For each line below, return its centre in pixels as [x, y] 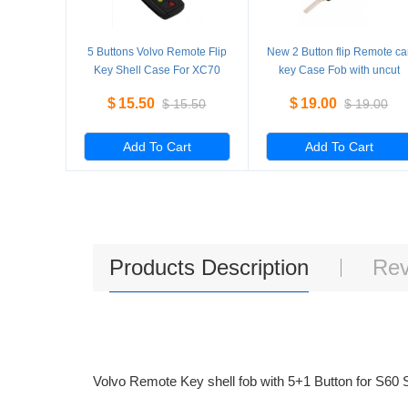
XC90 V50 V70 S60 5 [157, 88]
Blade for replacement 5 [339, 88]
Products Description [209, 267]
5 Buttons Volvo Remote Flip [157, 52]
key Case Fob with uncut [339, 70]
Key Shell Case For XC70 [157, 70]
